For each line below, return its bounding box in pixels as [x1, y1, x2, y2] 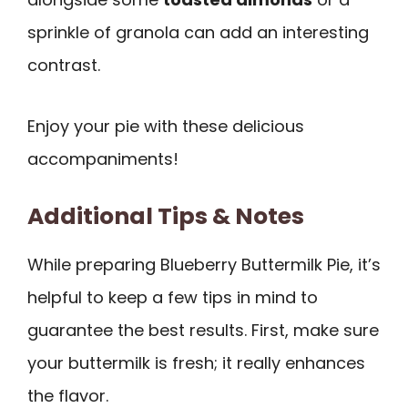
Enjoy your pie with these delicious [27, 114, 304, 138]
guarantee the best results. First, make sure [27, 319, 379, 342]
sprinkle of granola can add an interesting [27, 21, 369, 45]
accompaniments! [27, 147, 178, 170]
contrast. [27, 54, 100, 77]
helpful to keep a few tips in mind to [27, 286, 318, 310]
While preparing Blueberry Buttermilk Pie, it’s [27, 253, 381, 277]
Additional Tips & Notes [27, 200, 304, 233]
